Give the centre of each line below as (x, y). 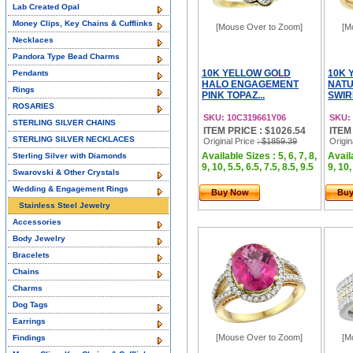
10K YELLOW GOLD (246, 73)
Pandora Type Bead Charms (66, 56)
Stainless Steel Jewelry (65, 205)
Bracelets (31, 255)
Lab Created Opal (46, 7)
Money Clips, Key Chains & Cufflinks (83, 23)
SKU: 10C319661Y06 (245, 117)
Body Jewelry (39, 238)
